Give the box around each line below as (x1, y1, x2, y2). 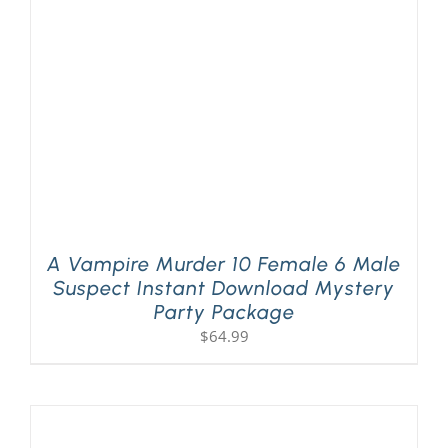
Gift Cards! (23, 119, 103, 142)
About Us (23, 185, 94, 208)
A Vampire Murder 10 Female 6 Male (47, 252, 401, 277)
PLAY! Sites (23, 53, 105, 76)
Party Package (153, 300, 295, 325)
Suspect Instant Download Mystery (53, 276, 395, 301)
